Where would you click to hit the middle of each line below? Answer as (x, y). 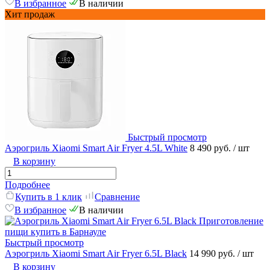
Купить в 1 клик (49, 197)
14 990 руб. (213, 254)
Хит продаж (30, 14)
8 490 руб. (212, 148)
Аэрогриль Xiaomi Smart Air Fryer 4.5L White (96, 148)
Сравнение (117, 197)
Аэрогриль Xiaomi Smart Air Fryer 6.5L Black (96, 254)
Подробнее (27, 185)
